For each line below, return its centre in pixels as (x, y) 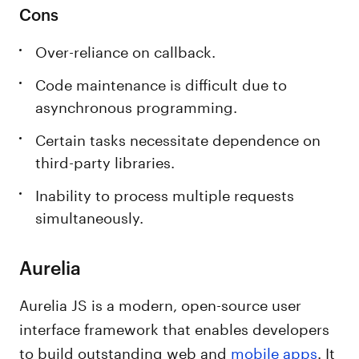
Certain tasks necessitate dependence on (178, 138)
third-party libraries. (105, 160)
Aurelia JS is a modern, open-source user (161, 303)
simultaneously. (90, 216)
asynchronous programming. (137, 105)
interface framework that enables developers (175, 327)
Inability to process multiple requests (165, 193)
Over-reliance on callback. (126, 50)
